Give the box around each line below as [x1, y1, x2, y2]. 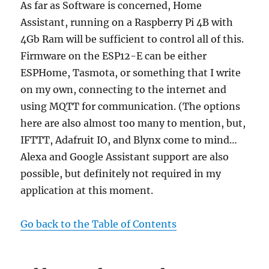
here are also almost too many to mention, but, [20, 117, 246, 130]
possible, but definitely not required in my [20, 168, 222, 180]
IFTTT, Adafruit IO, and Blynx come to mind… [20, 134, 238, 147]
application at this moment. [20, 184, 154, 197]
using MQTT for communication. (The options [20, 100, 241, 113]
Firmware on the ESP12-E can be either [20, 50, 207, 62]
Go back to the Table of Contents [20, 218, 177, 231]
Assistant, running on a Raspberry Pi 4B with [20, 16, 234, 29]
